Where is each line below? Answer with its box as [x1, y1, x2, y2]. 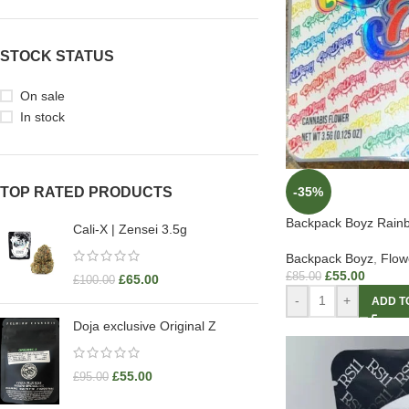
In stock [20, 110, 65, 124]
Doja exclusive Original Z [73, 319, 216, 333]
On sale [20, 89, 65, 103]
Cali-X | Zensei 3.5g [73, 222, 187, 236]
